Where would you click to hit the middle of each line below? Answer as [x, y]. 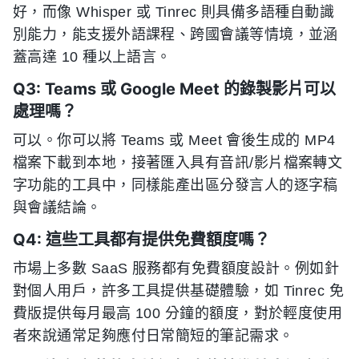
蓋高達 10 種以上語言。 [92, 56]
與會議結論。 [57, 207]
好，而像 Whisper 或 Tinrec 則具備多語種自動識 [173, 12]
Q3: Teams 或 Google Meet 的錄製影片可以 [174, 89]
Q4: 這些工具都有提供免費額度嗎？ [141, 239]
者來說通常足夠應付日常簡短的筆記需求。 [153, 335]
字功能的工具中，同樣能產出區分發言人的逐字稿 [175, 185]
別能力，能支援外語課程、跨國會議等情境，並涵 [175, 34]
